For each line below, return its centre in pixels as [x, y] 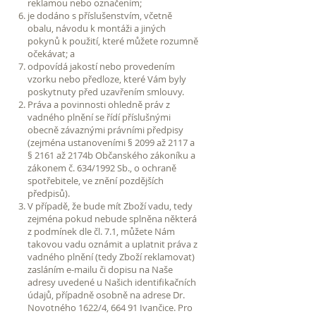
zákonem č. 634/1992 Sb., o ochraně [102, 168]
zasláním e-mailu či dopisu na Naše [100, 269]
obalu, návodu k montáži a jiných [97, 28]
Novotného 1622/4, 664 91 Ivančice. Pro [110, 307]
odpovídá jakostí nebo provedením [101, 66]
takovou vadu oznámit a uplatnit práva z [113, 244]
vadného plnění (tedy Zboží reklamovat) [111, 256]
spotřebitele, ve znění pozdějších [96, 180]
